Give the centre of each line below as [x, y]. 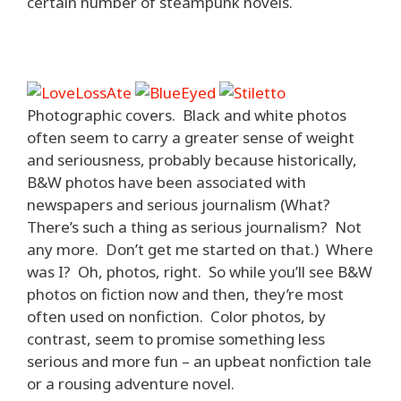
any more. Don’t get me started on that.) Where [200, 249]
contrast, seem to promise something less [176, 338]
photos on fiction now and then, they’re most [185, 294]
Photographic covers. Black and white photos [187, 115]
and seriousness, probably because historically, [192, 159]
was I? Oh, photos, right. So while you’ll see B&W [200, 271]
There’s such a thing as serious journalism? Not [194, 226]
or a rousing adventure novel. [131, 383]
